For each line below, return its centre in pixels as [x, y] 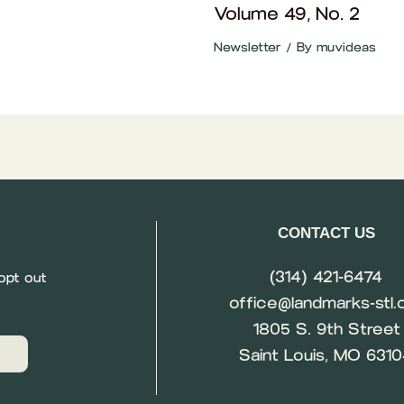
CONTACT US [326, 233]
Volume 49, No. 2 [286, 13]
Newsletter [247, 47]
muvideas [346, 47]
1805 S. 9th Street [326, 329]
